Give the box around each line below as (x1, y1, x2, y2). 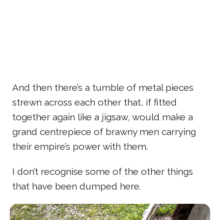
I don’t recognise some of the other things (12, 166, 193, 177)
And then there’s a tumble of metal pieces (12, 82, 193, 93)
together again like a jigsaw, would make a (12, 111, 193, 123)
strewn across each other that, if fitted (12, 97, 177, 108)
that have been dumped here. (12, 181, 141, 192)
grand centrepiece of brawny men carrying (12, 126, 196, 137)
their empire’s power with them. (12, 141, 148, 152)
